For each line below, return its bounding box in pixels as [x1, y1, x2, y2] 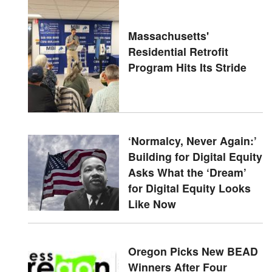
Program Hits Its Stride [127, 59, 246, 75]
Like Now [127, 196, 176, 212]
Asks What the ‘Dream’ [127, 165, 246, 180]
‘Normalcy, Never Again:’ [127, 133, 257, 149]
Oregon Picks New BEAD [127, 243, 258, 259]
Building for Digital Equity [127, 149, 262, 165]
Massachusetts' [127, 28, 209, 44]
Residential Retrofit [127, 44, 228, 59]
